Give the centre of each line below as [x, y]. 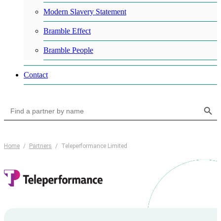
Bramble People [68, 50]
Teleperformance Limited [94, 146]
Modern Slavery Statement [85, 12]
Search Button [208, 101]
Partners [40, 146]
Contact [36, 75]
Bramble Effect [67, 31]
